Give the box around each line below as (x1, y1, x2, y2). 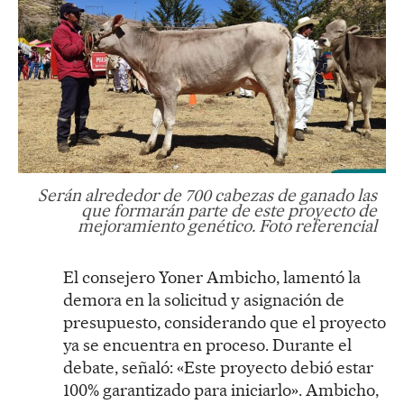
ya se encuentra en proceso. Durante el (63, 334, 352, 355)
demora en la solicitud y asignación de (63, 289, 344, 310)
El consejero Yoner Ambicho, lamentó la (63, 266, 361, 288)
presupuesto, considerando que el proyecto (63, 311, 386, 333)
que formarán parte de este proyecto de (81, 199, 377, 221)
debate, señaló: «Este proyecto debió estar (63, 356, 373, 378)
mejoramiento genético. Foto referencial (78, 215, 377, 236)
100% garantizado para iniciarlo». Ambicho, (63, 379, 379, 400)
